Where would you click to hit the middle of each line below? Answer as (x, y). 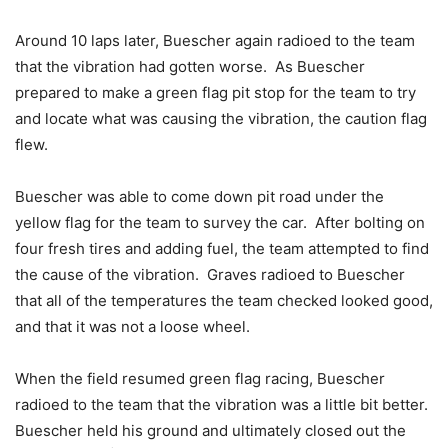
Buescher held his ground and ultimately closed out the (210, 430)
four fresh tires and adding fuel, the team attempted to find (222, 248)
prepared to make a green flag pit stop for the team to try (215, 92)
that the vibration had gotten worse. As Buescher (190, 66)
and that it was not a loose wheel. (132, 326)
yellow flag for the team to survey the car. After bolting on (220, 222)
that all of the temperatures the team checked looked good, (224, 300)
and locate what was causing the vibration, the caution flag (221, 118)
